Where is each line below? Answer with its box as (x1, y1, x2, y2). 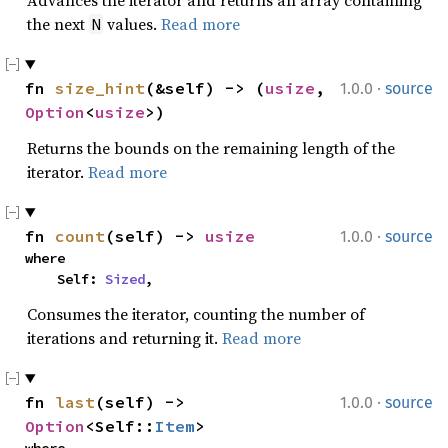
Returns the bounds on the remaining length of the (27, 137, 395, 159)
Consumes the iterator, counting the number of (27, 303, 365, 325)
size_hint (55, 78, 145, 98)
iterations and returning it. (27, 327, 222, 349)
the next (27, 13, 89, 35)
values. (103, 13, 161, 35)
